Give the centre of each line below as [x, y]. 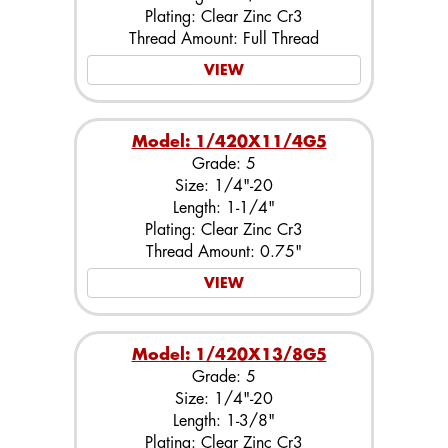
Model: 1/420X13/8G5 [229, 355]
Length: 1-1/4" [224, 208]
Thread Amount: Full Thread [224, 39]
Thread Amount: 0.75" [224, 252]
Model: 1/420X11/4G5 [229, 142]
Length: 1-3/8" [224, 421]
